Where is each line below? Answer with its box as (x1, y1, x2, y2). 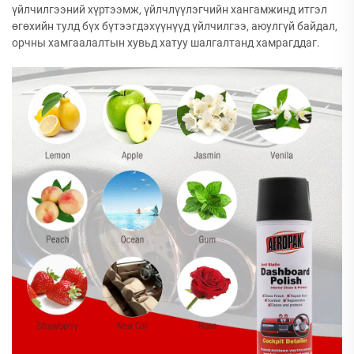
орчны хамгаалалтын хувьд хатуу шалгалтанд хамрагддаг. (12, 36, 320, 49)
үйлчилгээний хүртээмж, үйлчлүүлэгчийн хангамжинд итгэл (12, 3, 327, 16)
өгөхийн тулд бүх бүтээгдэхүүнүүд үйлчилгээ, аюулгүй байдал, (12, 20, 337, 32)
